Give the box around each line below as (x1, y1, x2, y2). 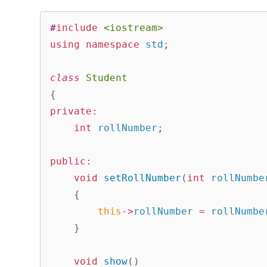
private (50, 105, 92, 117)
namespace (86, 38, 140, 50)
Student (86, 72, 128, 83)
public (50, 155, 86, 167)
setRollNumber (104, 172, 182, 184)
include (56, 21, 98, 33)
